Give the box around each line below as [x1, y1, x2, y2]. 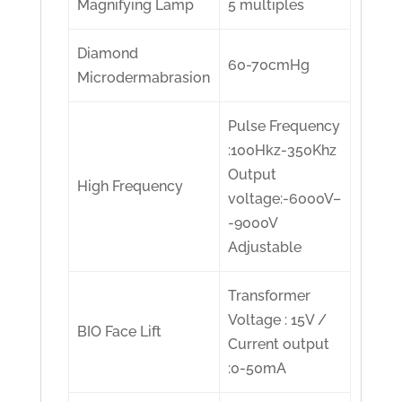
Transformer [228, 287, 311, 305]
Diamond [77, 45, 139, 63]
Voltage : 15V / [228, 311, 328, 329]
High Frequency [77, 178, 184, 196]
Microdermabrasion [77, 69, 211, 87]
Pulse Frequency [228, 118, 341, 135]
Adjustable [228, 239, 302, 257]
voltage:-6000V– [228, 190, 342, 208]
